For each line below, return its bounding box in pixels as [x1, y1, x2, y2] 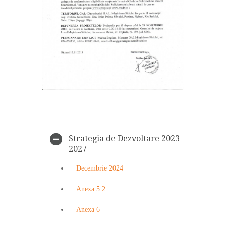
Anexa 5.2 [76, 185, 105, 193]
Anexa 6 [76, 205, 100, 213]
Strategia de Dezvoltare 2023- [69, 133, 183, 143]
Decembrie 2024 [76, 164, 123, 172]
